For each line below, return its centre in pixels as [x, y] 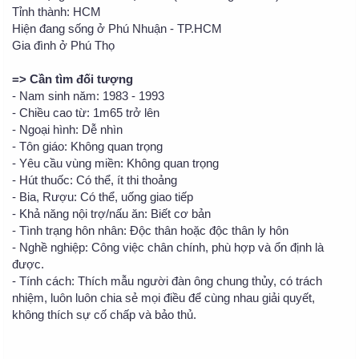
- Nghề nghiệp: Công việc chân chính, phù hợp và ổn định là [168, 248]
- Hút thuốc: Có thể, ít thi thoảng [95, 180]
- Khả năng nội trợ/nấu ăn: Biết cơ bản [111, 214]
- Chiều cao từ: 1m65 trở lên [86, 113]
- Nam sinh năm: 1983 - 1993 [88, 96]
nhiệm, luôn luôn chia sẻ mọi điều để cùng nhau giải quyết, [163, 298]
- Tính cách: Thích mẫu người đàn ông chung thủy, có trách [167, 281]
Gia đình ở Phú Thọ [63, 46]
